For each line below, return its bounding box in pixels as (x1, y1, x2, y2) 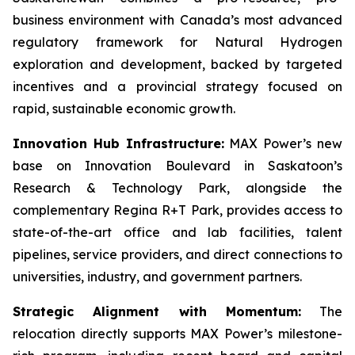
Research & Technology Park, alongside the (13, 180, 342, 196)
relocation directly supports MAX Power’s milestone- (13, 326, 342, 342)
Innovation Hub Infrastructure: (13, 136, 224, 151)
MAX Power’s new (223, 136, 343, 151)
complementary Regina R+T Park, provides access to (13, 202, 342, 218)
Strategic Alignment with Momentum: (13, 303, 301, 319)
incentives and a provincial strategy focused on (13, 78, 342, 94)
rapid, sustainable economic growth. (13, 101, 235, 116)
